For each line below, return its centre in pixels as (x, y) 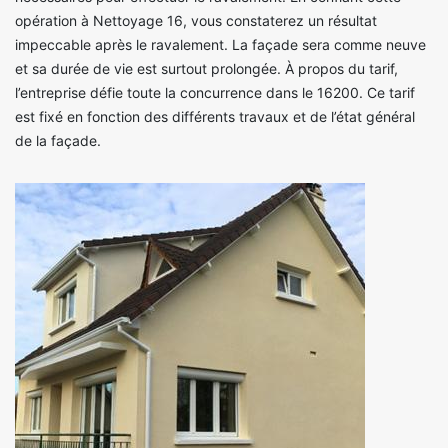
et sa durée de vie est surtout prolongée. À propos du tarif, (206, 69)
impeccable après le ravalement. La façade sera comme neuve (220, 45)
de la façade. (58, 141)
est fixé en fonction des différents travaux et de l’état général (215, 117)
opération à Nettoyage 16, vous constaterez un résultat (196, 21)
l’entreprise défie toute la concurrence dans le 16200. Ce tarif (215, 93)
